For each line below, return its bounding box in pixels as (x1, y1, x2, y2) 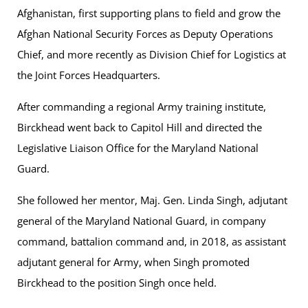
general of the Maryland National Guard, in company (17, 214, 266, 228)
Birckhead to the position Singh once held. (17, 276, 217, 290)
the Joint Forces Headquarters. (17, 68, 160, 82)
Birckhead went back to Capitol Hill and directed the (17, 120, 262, 135)
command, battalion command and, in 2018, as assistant (17, 234, 286, 249)
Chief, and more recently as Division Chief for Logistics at (17, 47, 286, 62)
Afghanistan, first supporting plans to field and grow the (17, 6, 280, 21)
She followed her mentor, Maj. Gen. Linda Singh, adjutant (17, 193, 287, 208)
